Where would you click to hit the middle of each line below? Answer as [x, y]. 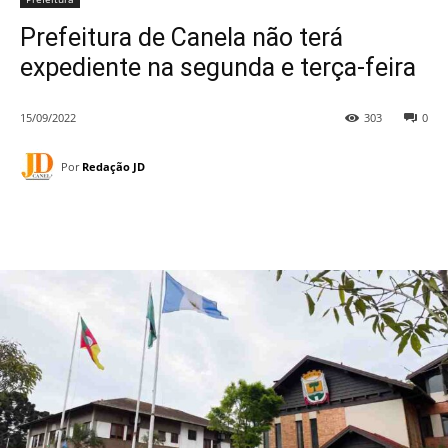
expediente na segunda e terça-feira [218, 67]
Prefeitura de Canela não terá [181, 37]
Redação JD [113, 166]
